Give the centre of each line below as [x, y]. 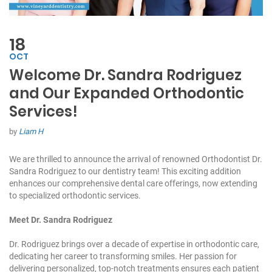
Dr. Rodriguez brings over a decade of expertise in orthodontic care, [134, 244]
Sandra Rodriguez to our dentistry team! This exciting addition [125, 172]
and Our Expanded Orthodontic [127, 93]
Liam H [31, 132]
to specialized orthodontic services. [75, 196]
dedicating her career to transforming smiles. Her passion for [123, 257]
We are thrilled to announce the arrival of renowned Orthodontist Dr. [136, 159]
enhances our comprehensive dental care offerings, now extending [133, 184]
